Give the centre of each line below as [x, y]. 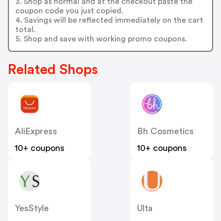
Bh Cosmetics [166, 131]
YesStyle [32, 208]
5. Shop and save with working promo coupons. [101, 39]
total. [25, 29]
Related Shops [53, 70]
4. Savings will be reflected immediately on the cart [109, 20]
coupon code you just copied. [69, 11]
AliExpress [36, 131]
